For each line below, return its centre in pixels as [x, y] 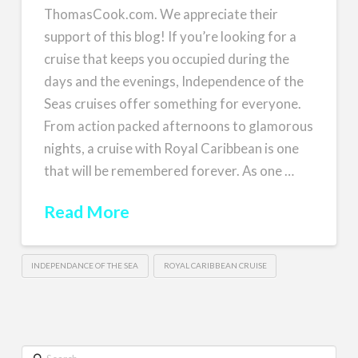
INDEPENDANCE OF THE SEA [85, 265]
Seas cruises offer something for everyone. [173, 103]
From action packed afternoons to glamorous [179, 125]
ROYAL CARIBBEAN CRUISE [215, 265]
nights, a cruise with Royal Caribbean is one [172, 148]
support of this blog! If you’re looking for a [171, 36]
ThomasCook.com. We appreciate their [161, 14]
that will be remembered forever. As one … [169, 170]
